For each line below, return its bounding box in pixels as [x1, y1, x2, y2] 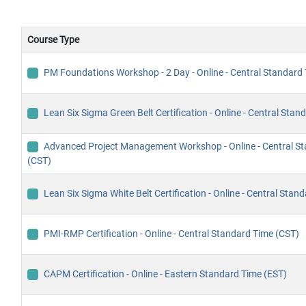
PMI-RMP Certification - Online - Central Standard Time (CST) [44, 228, 299, 240]
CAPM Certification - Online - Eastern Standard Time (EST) [44, 268, 287, 280]
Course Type [27, 34, 79, 46]
